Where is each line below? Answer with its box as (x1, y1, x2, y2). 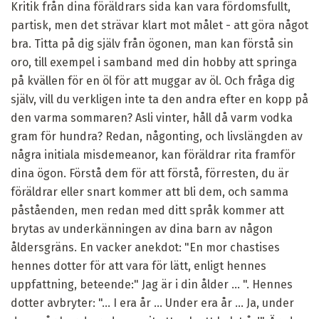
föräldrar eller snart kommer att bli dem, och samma (11, 184, 288, 199)
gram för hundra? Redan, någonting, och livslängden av (11, 129, 303, 143)
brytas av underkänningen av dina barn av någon (11, 221, 273, 236)
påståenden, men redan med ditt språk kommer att (11, 203, 284, 217)
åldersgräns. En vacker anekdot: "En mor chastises (11, 240, 280, 254)
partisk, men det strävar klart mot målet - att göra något (11, 18, 308, 32)
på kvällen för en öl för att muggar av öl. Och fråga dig (11, 73, 295, 88)
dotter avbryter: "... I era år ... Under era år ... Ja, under (11, 296, 294, 310)
